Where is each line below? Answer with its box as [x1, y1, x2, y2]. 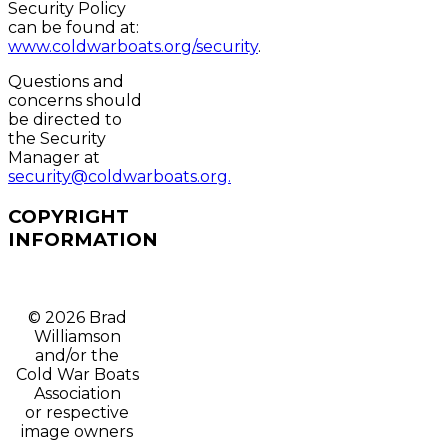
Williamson [33, 326, 121, 346]
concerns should [8, 91, 142, 111]
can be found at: [8, 18, 139, 38]
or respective [25, 402, 130, 422]
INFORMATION [8, 227, 158, 251]
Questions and [8, 72, 124, 92]
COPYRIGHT [8, 204, 129, 228]
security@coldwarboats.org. [8, 167, 231, 187]
